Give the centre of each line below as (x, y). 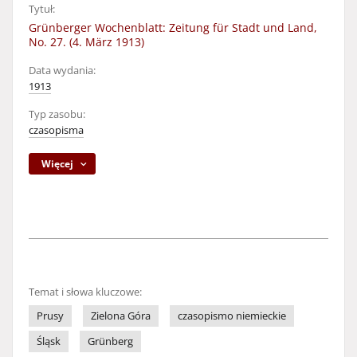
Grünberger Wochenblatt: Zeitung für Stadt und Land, (173, 27)
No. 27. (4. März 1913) (86, 42)
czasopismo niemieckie (232, 316)
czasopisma (56, 130)
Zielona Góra (121, 316)
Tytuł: (42, 9)
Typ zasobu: (57, 114)
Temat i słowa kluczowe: (85, 292)
